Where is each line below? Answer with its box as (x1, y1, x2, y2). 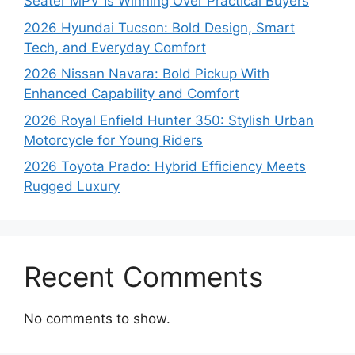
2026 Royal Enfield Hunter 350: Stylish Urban (24, 112, 314, 128)
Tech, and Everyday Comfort (24, 39, 206, 55)
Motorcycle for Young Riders (24, 132, 203, 148)
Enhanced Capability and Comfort (24, 86, 239, 102)
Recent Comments (24, 260, 263, 294)
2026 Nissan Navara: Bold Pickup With (24, 66, 269, 82)
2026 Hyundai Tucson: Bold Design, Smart (24, 19, 295, 36)
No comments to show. (24, 311, 170, 327)
